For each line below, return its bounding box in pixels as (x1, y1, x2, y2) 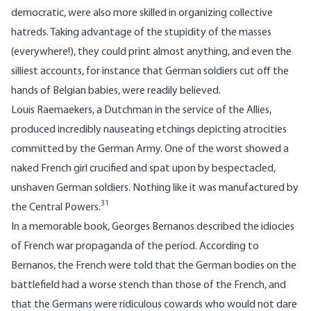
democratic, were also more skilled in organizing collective (11, 8, 273, 19)
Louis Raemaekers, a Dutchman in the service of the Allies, (11, 105, 271, 117)
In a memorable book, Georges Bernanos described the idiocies (11, 221, 294, 233)
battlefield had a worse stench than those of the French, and (11, 280, 286, 292)
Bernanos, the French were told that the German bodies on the (11, 260, 296, 272)
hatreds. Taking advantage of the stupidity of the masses (11, 27, 271, 39)
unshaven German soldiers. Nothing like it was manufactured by (11, 183, 299, 194)
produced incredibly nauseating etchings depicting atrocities (11, 124, 287, 136)
